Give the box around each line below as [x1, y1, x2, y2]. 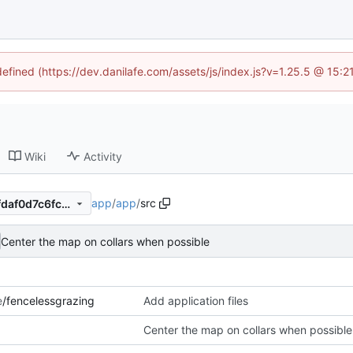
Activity [84, 149, 123, 163]
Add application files [143, 294, 249, 308]
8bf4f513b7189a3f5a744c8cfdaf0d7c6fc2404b [61, 196, 70, 210]
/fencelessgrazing [2, 294, 95, 308]
